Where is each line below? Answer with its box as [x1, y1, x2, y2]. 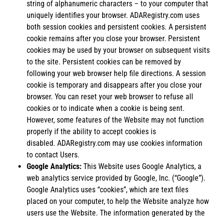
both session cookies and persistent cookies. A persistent [27, 22, 206, 31]
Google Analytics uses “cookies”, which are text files [27, 185, 188, 194]
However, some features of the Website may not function [27, 115, 204, 124]
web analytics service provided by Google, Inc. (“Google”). [27, 173, 205, 183]
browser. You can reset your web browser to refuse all [27, 92, 193, 101]
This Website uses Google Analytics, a [81, 161, 201, 171]
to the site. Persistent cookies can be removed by [27, 57, 181, 66]
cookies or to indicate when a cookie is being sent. [27, 103, 185, 113]
